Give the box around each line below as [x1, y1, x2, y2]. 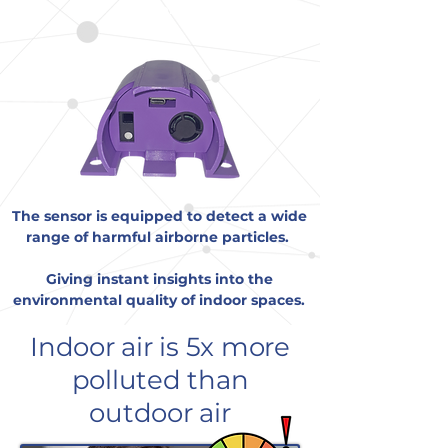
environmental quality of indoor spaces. [13, 291, 305, 309]
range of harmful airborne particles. [25, 228, 289, 246]
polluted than [71, 364, 249, 396]
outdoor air [89, 397, 231, 429]
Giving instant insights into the [45, 270, 273, 288]
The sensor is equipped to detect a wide [11, 207, 307, 225]
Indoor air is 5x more [30, 331, 290, 363]
